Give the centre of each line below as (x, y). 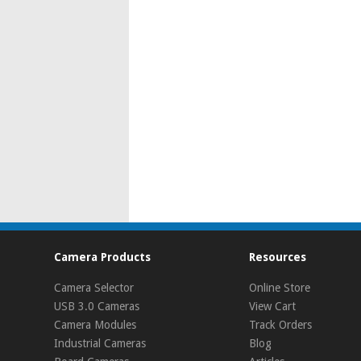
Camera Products (103, 257)
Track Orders (281, 325)
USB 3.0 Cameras (97, 306)
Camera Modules (95, 325)
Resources (278, 257)
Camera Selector (94, 288)
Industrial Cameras (100, 343)
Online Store (280, 288)
